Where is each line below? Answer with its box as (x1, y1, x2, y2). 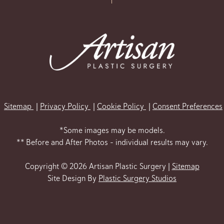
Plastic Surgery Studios (98, 172, 176, 183)
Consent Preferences (152, 100, 222, 111)
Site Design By (47, 172, 98, 183)
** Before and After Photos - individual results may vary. (16, 136, 208, 147)
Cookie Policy (97, 100, 146, 111)
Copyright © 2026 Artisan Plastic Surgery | (24, 160, 172, 171)
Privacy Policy (40, 100, 90, 111)
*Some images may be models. (59, 124, 165, 135)
